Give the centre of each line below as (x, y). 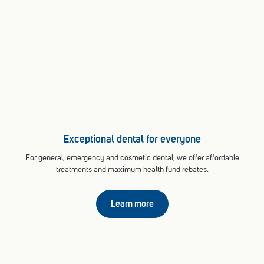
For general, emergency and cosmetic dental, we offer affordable (132, 158)
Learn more (132, 203)
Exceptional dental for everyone (132, 138)
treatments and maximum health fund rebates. (132, 169)
